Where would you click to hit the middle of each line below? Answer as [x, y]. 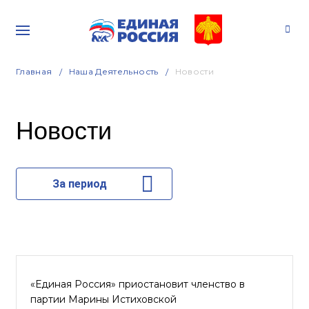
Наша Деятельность [113, 71]
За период [79, 184]
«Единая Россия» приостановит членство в [138, 284]
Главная [34, 71]
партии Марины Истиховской [103, 299]
